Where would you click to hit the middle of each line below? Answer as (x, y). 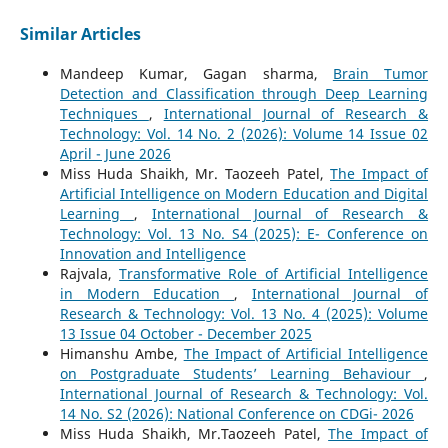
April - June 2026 (115, 154)
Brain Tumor (380, 74)
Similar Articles (80, 34)
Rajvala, (89, 274)
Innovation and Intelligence (152, 254)
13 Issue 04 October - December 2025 (185, 334)
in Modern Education (146, 294)
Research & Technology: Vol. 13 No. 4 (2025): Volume (244, 314)
